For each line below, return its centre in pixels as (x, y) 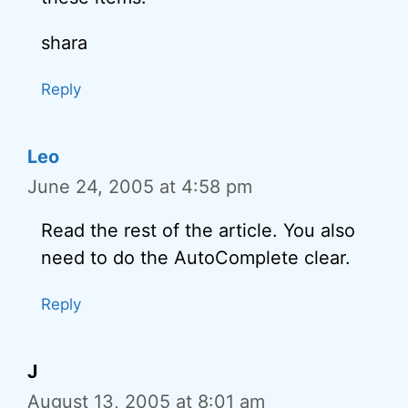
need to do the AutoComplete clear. (196, 258)
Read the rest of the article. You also (198, 230)
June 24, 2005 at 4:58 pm (140, 187)
